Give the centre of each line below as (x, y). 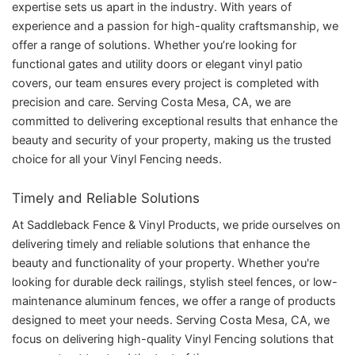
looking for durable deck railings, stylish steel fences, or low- (175, 282)
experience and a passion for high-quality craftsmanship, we (175, 26)
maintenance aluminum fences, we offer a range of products (174, 302)
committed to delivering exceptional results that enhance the (175, 121)
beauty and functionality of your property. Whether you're (166, 263)
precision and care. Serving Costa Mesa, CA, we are (151, 102)
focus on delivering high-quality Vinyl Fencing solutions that (173, 340)
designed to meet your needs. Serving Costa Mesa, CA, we (171, 321)
